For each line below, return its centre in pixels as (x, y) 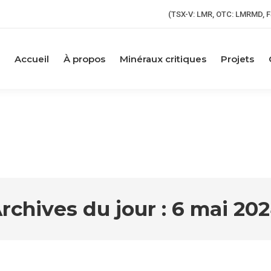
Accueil (32, 59)
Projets (237, 59)
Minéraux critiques (163, 59)
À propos (84, 59)
